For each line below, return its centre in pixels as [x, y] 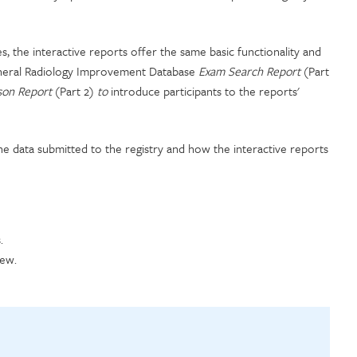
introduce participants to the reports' [205, 91]
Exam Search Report [249, 71]
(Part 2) [75, 91]
